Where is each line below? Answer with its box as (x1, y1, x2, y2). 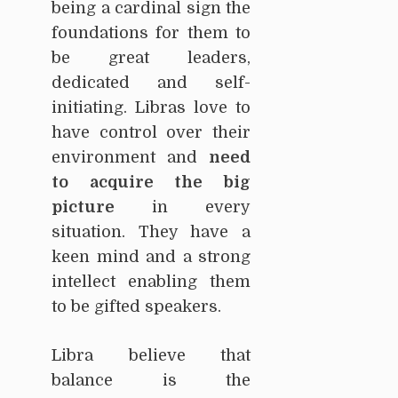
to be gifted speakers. (52, 297, 221, 315)
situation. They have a (52, 222, 251, 241)
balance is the (52, 370, 251, 389)
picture (52, 197, 115, 216)
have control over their (52, 123, 251, 141)
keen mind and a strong (52, 247, 251, 266)
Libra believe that (52, 346, 251, 364)
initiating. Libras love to (52, 98, 251, 116)
